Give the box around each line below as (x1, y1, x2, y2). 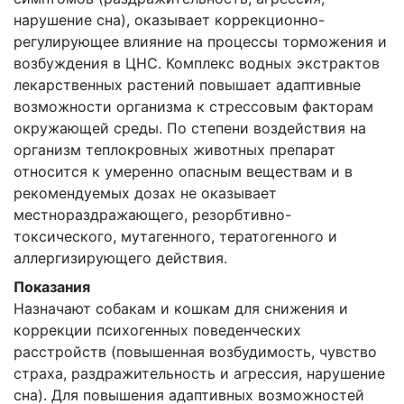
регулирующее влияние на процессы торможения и (14, 32, 387, 50)
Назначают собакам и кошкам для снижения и (14, 299, 348, 317)
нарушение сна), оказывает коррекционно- (14, 11, 325, 29)
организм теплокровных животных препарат (14, 141, 335, 159)
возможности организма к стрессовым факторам (14, 97, 373, 115)
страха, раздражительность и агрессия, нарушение (14, 364, 385, 382)
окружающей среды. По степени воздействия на (14, 119, 366, 137)
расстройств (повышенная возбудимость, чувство (14, 343, 377, 361)
